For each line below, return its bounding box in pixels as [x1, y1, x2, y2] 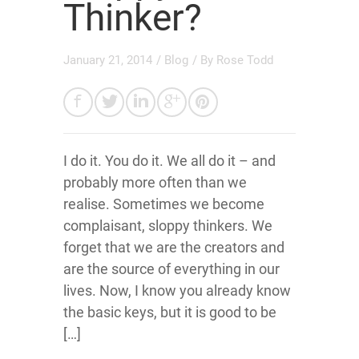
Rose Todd [216, 52, 273, 67]
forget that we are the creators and [63, 238, 284, 256]
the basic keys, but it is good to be [63, 303, 276, 321]
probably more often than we [63, 173, 247, 191]
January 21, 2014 [63, 52, 152, 67]
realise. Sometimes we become [63, 195, 264, 212]
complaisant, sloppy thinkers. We [63, 216, 272, 234]
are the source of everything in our [63, 260, 280, 277]
